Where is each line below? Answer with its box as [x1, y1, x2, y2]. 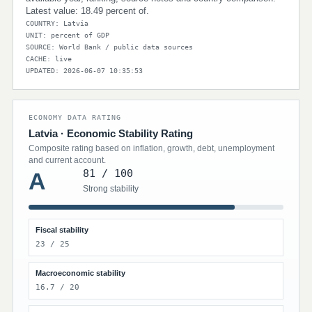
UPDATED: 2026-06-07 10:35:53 [26, 67, 143, 75]
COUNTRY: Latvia [26, 19, 88, 27]
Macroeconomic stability [36, 269, 125, 277]
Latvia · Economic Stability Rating [29, 127, 193, 139]
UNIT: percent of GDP [26, 31, 109, 39]
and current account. [29, 155, 106, 165]
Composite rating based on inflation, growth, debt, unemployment [29, 143, 274, 153]
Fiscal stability [36, 226, 88, 234]
